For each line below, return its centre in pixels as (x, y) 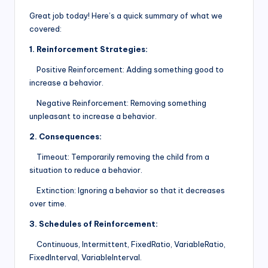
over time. (48, 203)
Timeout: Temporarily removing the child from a (119, 156)
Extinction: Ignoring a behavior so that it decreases (127, 190)
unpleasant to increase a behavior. (93, 116)
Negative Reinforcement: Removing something (118, 103)
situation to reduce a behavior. (86, 170)
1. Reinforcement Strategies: (89, 49)
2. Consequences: (66, 136)
